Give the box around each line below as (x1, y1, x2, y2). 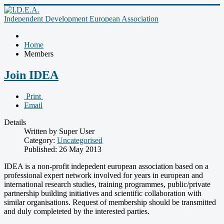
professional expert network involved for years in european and (4, 170, 203, 179)
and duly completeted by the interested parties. (4, 206, 149, 215)
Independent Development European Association (4, 14, 158, 23)
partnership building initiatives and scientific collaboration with (4, 188, 201, 197)
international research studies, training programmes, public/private (4, 179, 210, 188)
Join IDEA (4, 68, 58, 81)
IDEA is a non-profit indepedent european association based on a (4, 161, 208, 170)
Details (4, 117, 26, 126)
